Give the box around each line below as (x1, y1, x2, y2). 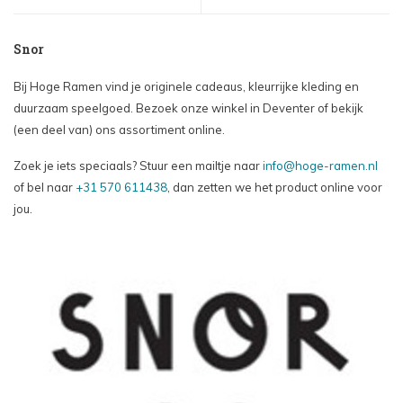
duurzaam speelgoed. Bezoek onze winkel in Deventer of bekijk (13, 100, 363, 115)
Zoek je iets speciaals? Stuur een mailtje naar (13, 157, 263, 173)
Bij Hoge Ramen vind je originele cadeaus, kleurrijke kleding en (13, 78, 359, 94)
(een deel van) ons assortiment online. (13, 121, 225, 137)
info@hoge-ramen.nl (263, 157, 378, 173)
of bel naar (13, 179, 76, 194)
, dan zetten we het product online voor (167, 179, 382, 194)
